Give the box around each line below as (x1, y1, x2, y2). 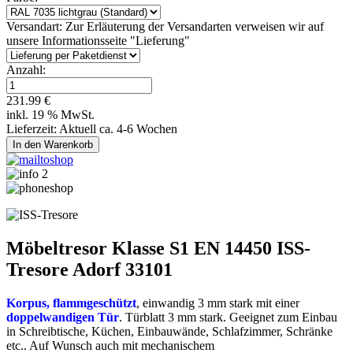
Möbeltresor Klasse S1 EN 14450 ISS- (6, 237, 310, 258)
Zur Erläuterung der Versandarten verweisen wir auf (65, 19, 324, 33)
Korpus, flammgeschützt (6, 295, 136, 310)
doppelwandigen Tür (6, 310, 119, 324)
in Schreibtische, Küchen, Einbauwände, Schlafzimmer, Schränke (6, 324, 333, 338)
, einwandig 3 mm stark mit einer (136, 295, 299, 310)
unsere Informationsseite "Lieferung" (6, 33, 190, 47)
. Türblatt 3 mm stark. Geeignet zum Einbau (119, 310, 337, 324)
